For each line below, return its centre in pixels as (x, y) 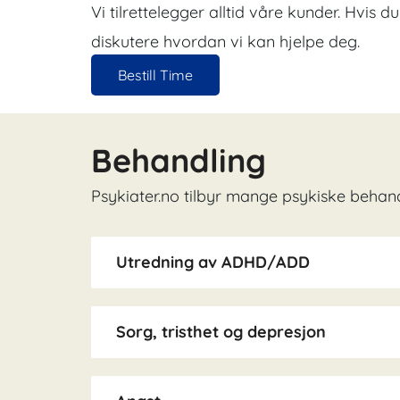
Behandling (179, 161)
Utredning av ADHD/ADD (213, 262)
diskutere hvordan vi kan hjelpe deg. (225, 42)
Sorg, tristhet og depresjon (221, 331)
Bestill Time (155, 75)
